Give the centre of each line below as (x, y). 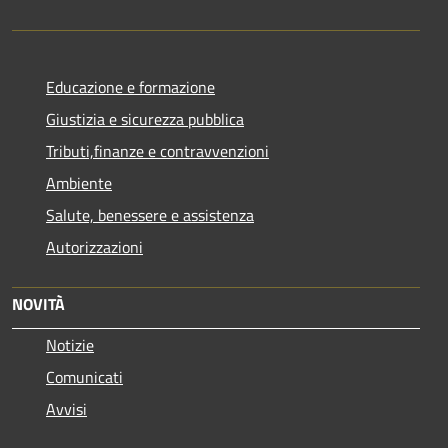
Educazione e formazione (130, 86)
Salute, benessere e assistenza (150, 214)
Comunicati (84, 376)
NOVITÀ (38, 303)
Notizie (70, 344)
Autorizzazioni (94, 246)
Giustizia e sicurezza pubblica (145, 118)
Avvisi (66, 408)
